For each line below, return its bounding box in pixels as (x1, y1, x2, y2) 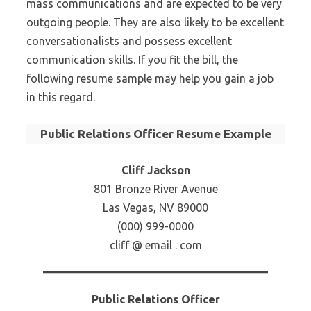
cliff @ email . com (109, 239, 202, 251)
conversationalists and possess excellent (26, 35, 232, 47)
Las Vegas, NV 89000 (103, 201, 208, 214)
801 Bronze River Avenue (93, 183, 218, 195)
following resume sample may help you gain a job (26, 72, 274, 85)
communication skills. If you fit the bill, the (26, 53, 238, 66)
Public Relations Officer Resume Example (40, 127, 271, 140)
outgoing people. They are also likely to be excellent (26, 16, 284, 28)
